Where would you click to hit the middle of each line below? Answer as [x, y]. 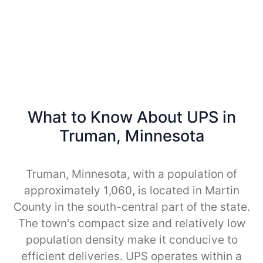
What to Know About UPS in [131, 117]
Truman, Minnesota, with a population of [131, 174]
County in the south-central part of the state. [131, 207]
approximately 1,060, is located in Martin [131, 190]
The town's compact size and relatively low [131, 223]
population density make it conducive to [131, 240]
